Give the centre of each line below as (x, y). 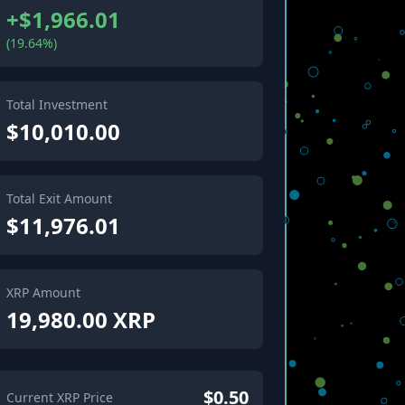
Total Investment (57, 104)
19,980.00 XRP (80, 320)
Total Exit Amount (59, 198)
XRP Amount (43, 292)
